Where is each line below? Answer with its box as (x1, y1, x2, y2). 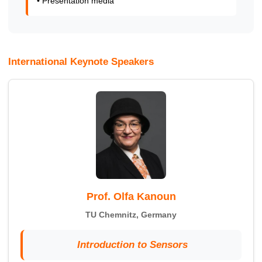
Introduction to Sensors (77, 239, 188, 251)
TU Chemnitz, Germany (85, 210, 177, 220)
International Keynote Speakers (8, 56, 154, 68)
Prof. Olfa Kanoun (86, 191, 176, 203)
